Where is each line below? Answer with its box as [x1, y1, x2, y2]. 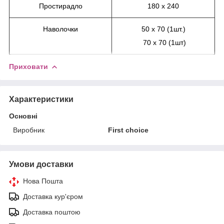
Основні [9, 111, 37, 120]
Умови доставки [9, 159, 73, 168]
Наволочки [43, 24, 78, 33]
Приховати [9, 62, 48, 70]
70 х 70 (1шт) [140, 38, 186, 46]
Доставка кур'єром [23, 192, 83, 200]
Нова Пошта [23, 176, 63, 185]
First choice [108, 125, 149, 134]
